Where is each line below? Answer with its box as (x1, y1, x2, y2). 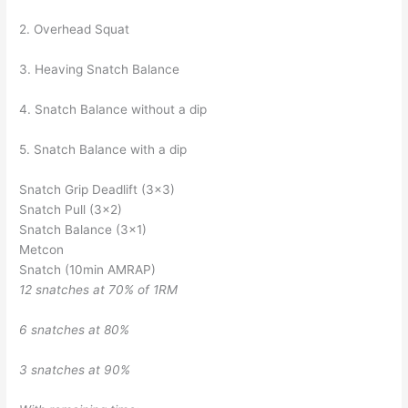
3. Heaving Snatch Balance (19, 62, 180, 77)
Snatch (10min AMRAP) (19, 261, 157, 277)
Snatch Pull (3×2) (19, 201, 123, 217)
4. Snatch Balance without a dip (19, 102, 208, 117)
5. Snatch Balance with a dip (19, 142, 188, 158)
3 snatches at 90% (19, 362, 131, 377)
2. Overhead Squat (19, 22, 130, 37)
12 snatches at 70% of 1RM (19, 281, 178, 297)
